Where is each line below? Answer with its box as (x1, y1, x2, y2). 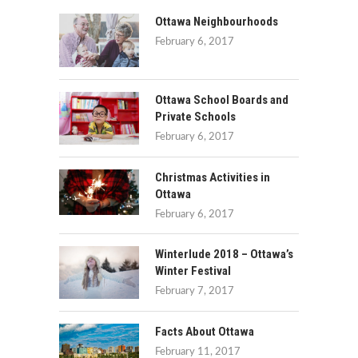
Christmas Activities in (155, 170, 270, 185)
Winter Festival (155, 264, 231, 279)
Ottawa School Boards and (155, 92, 288, 107)
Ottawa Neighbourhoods (155, 14, 278, 30)
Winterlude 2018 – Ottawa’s (155, 247, 293, 262)
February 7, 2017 (155, 286, 234, 297)
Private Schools (155, 109, 236, 124)
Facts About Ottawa (155, 324, 254, 339)
